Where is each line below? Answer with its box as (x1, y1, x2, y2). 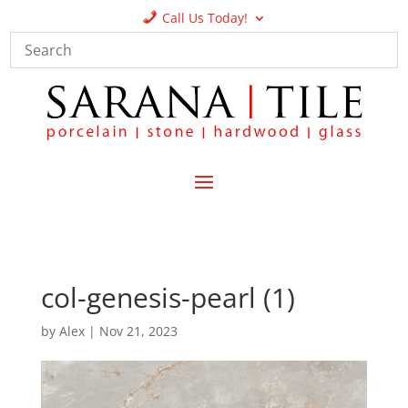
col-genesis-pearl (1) (40, 278, 295, 316)
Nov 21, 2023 (98, 321, 178, 340)
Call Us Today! (161, 9, 248, 26)
